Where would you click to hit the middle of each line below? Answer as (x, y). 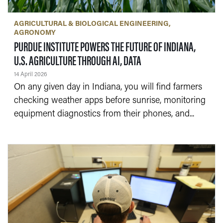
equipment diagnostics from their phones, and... (104, 114)
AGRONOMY (35, 33)
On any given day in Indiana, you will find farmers (108, 87)
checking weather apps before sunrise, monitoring (110, 101)
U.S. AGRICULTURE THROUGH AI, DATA (77, 60)
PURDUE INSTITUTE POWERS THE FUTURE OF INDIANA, (105, 46)
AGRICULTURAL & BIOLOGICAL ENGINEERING (91, 24)
